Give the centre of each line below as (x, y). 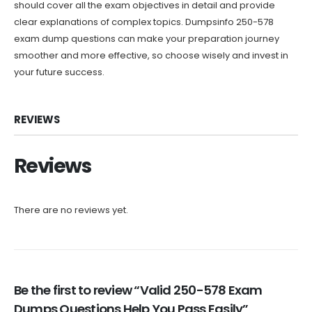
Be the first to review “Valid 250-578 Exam (138, 290)
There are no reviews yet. (71, 210)
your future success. (59, 72)
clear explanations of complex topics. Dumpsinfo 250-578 (144, 22)
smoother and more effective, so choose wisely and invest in (151, 56)
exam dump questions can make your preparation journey (147, 39)
